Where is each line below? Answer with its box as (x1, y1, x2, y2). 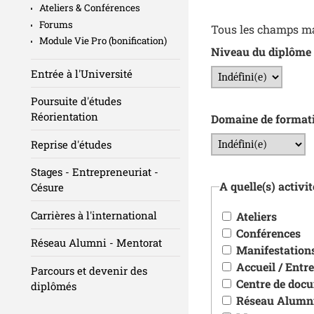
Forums (39, 18, 73, 31)
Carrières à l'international (31, 207, 157, 222)
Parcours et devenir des (31, 263, 147, 278)
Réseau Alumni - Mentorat (31, 235, 162, 250)
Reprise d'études (31, 137, 111, 151)
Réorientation (31, 109, 98, 124)
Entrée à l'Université (31, 66, 132, 81)
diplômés (31, 278, 76, 293)
